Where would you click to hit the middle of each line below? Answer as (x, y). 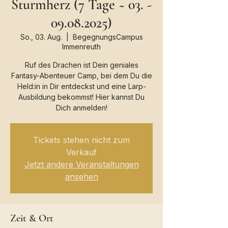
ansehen (81, 177)
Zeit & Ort (32, 218)
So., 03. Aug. (41, 37)
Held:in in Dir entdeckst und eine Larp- (81, 86)
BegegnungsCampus (108, 37)
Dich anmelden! (81, 108)
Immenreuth (81, 47)
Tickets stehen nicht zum (81, 140)
